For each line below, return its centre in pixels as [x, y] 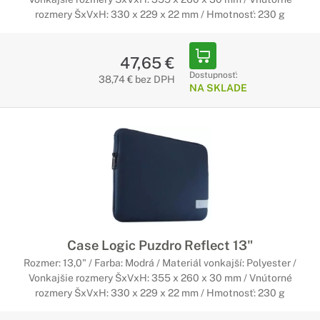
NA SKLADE [218, 88]
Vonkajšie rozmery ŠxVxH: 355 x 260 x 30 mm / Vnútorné [160, 278]
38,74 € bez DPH [136, 79]
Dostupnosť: [213, 75]
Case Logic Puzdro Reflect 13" [160, 245]
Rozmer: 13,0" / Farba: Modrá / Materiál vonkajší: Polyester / [160, 263]
